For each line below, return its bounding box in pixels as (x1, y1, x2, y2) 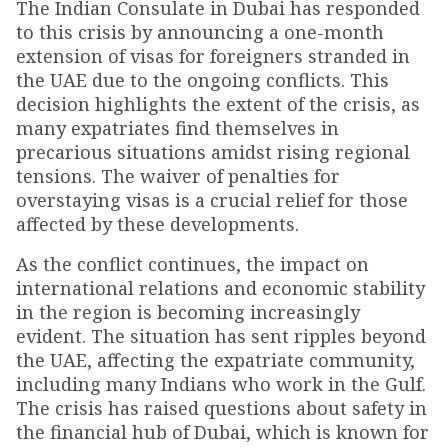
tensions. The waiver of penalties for (16, 164, 340, 189)
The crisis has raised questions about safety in (16, 396, 427, 421)
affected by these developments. (16, 212, 299, 237)
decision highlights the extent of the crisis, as (16, 92, 420, 117)
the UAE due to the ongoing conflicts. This (16, 68, 389, 93)
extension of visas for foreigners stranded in (16, 44, 410, 69)
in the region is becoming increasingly (16, 300, 360, 325)
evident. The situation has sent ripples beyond (16, 324, 426, 349)
